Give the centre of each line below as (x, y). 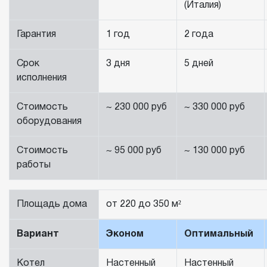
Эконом (125, 235)
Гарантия (36, 35)
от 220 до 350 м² (144, 205)
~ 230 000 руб (136, 108)
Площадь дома (52, 205)
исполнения (42, 78)
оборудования (49, 122)
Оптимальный (219, 235)
